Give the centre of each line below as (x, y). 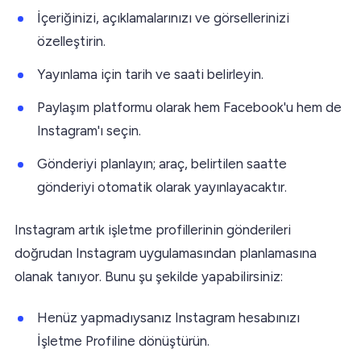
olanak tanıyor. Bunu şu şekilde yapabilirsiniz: (149, 276)
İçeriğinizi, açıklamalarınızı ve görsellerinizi (163, 17)
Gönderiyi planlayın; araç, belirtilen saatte (162, 163)
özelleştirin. (71, 41)
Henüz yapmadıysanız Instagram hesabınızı (168, 317)
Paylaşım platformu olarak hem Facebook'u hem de (189, 107)
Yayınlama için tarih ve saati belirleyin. (150, 74)
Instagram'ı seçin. (89, 130)
